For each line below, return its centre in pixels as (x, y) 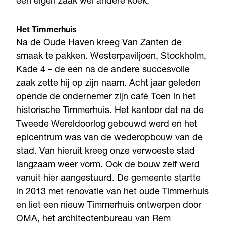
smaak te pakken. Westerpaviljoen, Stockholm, (111, 57)
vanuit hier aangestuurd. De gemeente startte (108, 179)
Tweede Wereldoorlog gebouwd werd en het (107, 124)
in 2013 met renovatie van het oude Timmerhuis (113, 192)
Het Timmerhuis (46, 30)
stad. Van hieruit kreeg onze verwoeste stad (105, 151)
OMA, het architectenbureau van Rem (93, 219)
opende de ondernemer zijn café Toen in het (106, 97)
